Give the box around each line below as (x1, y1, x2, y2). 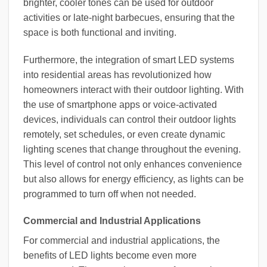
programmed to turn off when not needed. (23, 188, 196, 199)
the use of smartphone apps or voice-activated (23, 99, 217, 110)
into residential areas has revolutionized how (23, 69, 212, 80)
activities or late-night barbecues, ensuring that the (23, 12, 235, 23)
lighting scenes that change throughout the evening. (23, 144, 241, 154)
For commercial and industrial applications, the (23, 235, 220, 246)
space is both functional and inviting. (23, 27, 176, 38)
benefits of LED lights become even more (23, 250, 197, 261)
